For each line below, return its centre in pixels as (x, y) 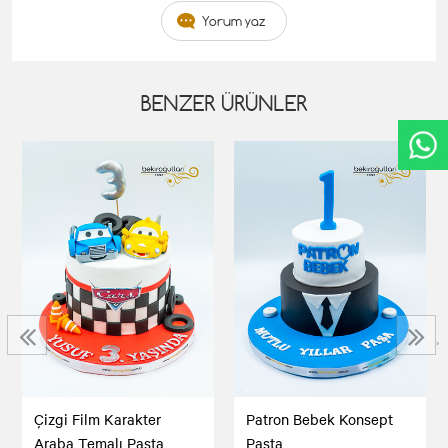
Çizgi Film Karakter (97, 419)
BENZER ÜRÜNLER (224, 103)
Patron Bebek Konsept (319, 419)
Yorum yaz (234, 21)
